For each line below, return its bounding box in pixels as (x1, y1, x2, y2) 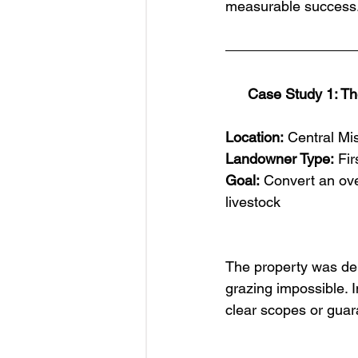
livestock (225, 193, 280, 210)
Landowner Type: (225, 149, 334, 167)
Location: (225, 128, 284, 145)
